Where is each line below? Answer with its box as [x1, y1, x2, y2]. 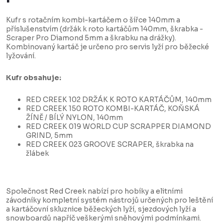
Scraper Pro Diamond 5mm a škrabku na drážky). [6, 33, 176, 43]
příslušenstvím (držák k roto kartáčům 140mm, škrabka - [6, 24, 203, 34]
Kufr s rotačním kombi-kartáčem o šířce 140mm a [6, 15, 180, 25]
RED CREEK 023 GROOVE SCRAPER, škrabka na [26, 140, 194, 149]
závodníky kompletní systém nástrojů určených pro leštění [6, 196, 213, 205]
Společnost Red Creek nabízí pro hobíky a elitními [6, 187, 183, 196]
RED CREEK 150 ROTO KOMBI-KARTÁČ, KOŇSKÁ [26, 104, 200, 113]
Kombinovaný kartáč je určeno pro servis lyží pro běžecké [6, 42, 209, 52]
